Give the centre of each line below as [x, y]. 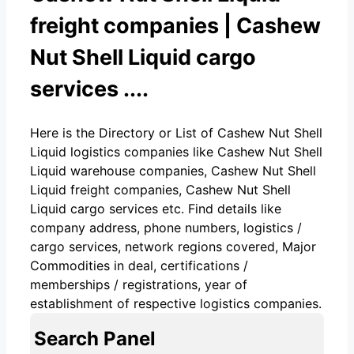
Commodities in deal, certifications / [139, 265]
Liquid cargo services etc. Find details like [156, 208]
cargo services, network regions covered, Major [173, 246]
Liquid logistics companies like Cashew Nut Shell [176, 151]
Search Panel [95, 338]
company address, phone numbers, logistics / [166, 227]
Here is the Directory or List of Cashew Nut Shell [176, 132]
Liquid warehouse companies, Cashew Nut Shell [173, 170]
